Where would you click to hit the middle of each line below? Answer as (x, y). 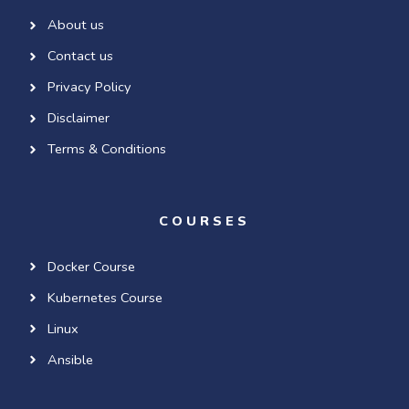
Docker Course (91, 266)
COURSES (204, 220)
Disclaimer (78, 118)
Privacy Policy (89, 87)
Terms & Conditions (106, 149)
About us (75, 25)
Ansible (70, 359)
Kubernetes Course (105, 297)
